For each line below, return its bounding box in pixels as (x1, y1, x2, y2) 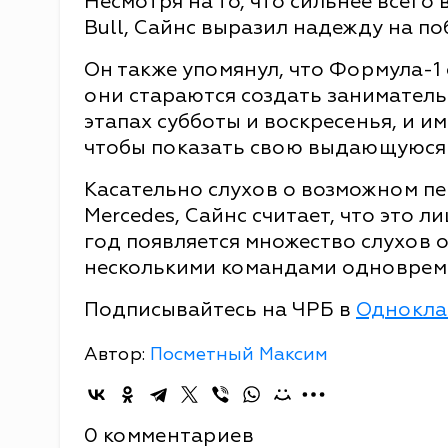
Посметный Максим (150, 342, 328, 366)
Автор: (84, 342, 150, 366)
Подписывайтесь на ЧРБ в (84, 296, 356, 322)
